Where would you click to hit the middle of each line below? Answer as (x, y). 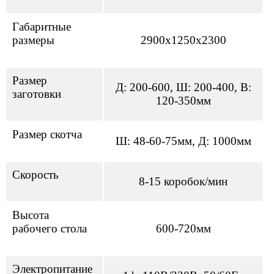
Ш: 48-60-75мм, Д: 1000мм (183, 141)
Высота (31, 215)
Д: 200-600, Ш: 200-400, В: (183, 87)
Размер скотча (47, 134)
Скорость (35, 174)
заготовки (37, 94)
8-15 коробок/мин (183, 181)
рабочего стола (50, 228)
